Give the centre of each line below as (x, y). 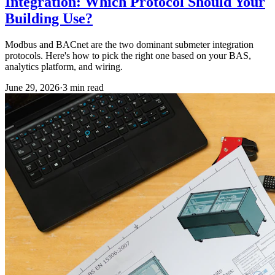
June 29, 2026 (32, 88)
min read (86, 88)
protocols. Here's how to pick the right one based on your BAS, (128, 56)
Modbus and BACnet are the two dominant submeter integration (129, 45)
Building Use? (49, 19)
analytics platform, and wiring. (64, 67)
